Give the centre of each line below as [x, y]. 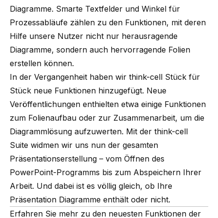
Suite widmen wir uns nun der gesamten [84, 145]
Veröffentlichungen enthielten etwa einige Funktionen [108, 104]
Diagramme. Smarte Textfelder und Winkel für [95, 9]
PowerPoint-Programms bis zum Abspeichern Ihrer [106, 172]
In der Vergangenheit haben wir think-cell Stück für [105, 77]
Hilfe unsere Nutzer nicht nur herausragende [94, 36]
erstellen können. [42, 63]
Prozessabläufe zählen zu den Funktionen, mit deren [108, 22]
